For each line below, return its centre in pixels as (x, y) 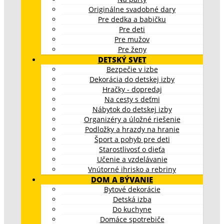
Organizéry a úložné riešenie (132, 119)
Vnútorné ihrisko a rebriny (132, 169)
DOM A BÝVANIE (122, 179)
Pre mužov (132, 39)
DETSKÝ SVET (122, 59)
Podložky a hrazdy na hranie (132, 129)
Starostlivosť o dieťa (132, 149)
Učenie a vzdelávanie (132, 159)
